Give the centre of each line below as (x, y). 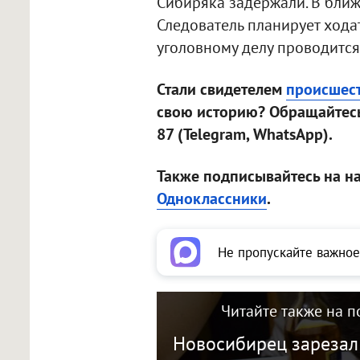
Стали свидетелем (221, 90)
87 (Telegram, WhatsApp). (244, 135)
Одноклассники (211, 199)
